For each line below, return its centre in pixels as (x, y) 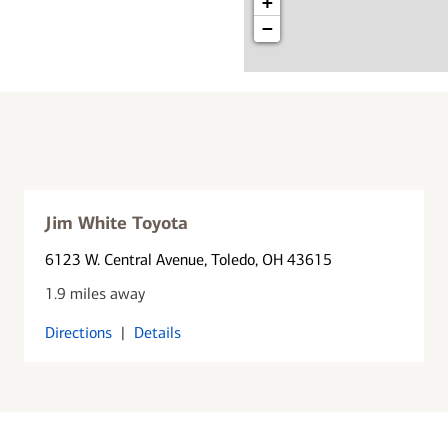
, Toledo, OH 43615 (268, 259)
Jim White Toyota (117, 222)
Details (158, 332)
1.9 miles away (95, 293)
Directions (79, 332)
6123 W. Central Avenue (125, 259)
